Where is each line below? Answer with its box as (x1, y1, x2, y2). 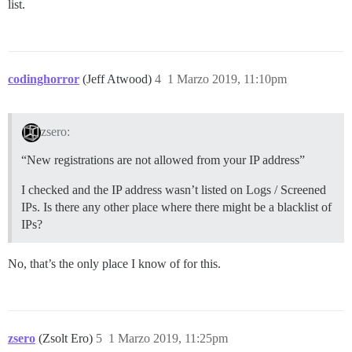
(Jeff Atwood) (82, 72, 155, 86)
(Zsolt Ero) (38, 331, 96, 345)
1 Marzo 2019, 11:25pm (108, 331, 228, 345)
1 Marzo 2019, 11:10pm (167, 72, 287, 86)
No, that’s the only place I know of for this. (8, 256, 221, 270)
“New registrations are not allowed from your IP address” (21, 152, 305, 167)
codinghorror (8, 72, 79, 86)
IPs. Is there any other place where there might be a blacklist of (21, 200, 332, 214)
